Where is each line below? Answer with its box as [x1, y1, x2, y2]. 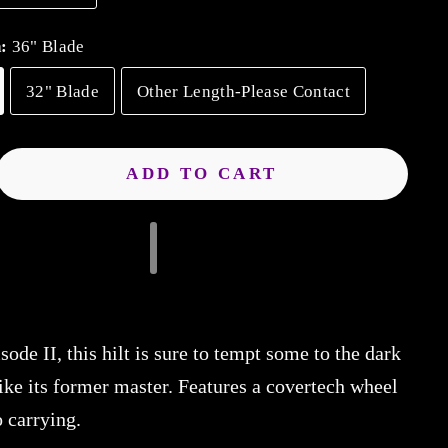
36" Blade [11, 37, 85, 56]
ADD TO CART [126, 164, 278, 183]
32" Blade [25, 81, 99, 101]
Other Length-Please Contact [136, 81, 351, 101]
